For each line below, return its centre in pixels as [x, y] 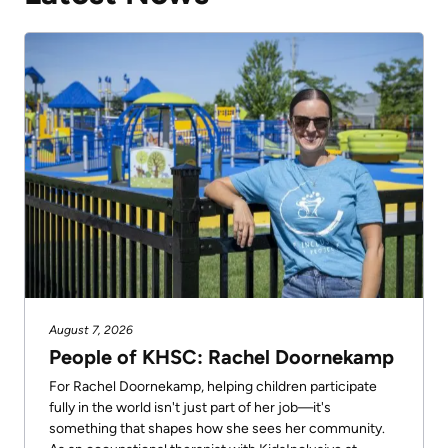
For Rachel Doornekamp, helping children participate [213, 386]
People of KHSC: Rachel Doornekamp [221, 356]
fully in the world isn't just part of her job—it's [190, 407]
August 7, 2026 [91, 329]
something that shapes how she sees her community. [217, 428]
